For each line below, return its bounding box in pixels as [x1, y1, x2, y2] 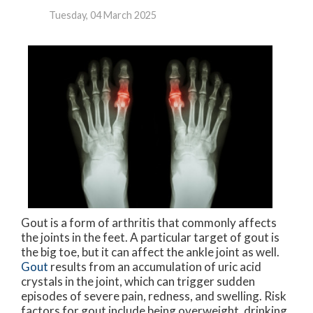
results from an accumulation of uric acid [50, 259, 261, 274]
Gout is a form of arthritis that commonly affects [21, 214, 277, 230]
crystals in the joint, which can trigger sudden [21, 273, 255, 289]
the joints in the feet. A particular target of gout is [21, 229, 279, 245]
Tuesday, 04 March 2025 [49, 8, 156, 21]
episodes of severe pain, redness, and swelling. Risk [21, 288, 286, 303]
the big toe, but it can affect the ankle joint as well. [21, 244, 279, 259]
